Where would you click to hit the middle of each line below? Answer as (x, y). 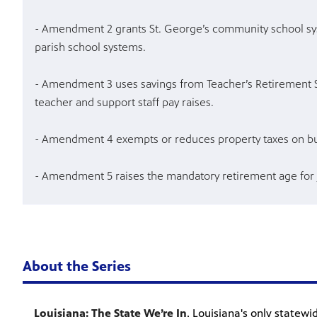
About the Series (77, 267)
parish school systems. (90, 47)
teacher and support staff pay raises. (124, 102)
